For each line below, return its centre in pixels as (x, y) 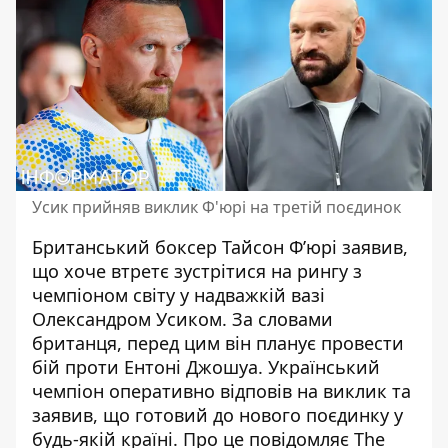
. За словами (277, 318)
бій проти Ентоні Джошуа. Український (206, 366)
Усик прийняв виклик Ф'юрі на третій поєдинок (216, 206)
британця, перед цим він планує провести (218, 342)
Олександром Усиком (127, 318)
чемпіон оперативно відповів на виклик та (221, 390)
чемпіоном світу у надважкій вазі (178, 294)
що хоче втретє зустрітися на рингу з (197, 270)
